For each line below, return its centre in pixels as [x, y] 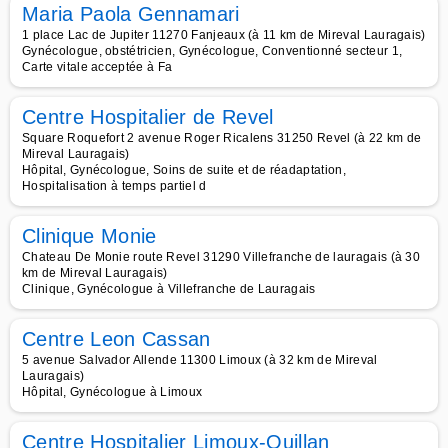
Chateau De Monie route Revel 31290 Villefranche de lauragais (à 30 [221, 257]
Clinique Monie [89, 236]
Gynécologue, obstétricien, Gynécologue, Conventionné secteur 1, [212, 51]
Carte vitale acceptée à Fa [97, 67]
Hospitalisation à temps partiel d [114, 186]
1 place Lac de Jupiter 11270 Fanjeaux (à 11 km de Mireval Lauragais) [224, 35]
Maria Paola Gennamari [131, 14]
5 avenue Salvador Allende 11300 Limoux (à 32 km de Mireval [200, 360]
